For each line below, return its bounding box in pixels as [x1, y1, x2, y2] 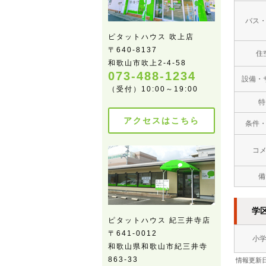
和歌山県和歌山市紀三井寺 [108, 242, 208, 251]
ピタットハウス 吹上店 [108, 33, 194, 41]
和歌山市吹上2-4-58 [108, 59, 186, 67]
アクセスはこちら [123, 116, 199, 125]
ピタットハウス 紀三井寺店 [108, 216, 211, 224]
